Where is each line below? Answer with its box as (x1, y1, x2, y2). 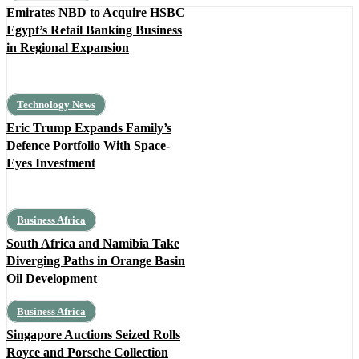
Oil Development (6, 272, 97, 286)
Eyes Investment (6, 156, 95, 171)
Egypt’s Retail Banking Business (6, 23, 182, 38)
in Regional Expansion (6, 41, 129, 55)
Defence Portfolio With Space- (6, 139, 170, 153)
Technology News (17, 99, 95, 111)
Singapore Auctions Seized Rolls (6, 328, 180, 342)
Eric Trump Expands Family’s (6, 121, 171, 135)
